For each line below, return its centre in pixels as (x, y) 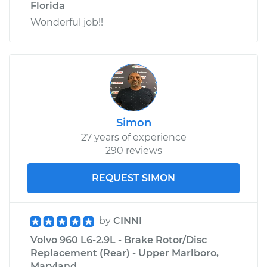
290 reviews (133, 150)
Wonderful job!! (67, 22)
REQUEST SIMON (133, 178)
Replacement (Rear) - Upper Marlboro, (125, 253)
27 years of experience (133, 137)
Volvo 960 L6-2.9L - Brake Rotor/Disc (119, 240)
